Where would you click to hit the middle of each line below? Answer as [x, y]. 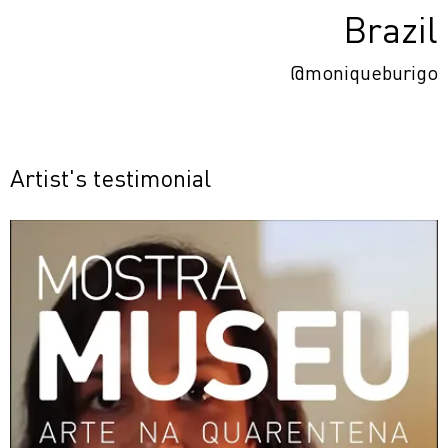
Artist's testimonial [110, 177]
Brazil [390, 28]
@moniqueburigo [364, 71]
